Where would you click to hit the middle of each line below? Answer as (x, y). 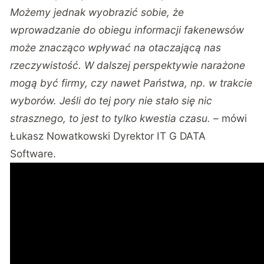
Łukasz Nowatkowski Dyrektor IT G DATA (108, 136)
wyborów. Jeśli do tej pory (75, 100)
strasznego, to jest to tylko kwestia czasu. (110, 118)
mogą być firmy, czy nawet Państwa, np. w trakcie (131, 82)
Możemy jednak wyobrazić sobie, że (97, 12)
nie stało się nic (176, 100)
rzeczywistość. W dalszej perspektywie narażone (128, 65)
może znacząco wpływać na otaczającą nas (116, 47)
